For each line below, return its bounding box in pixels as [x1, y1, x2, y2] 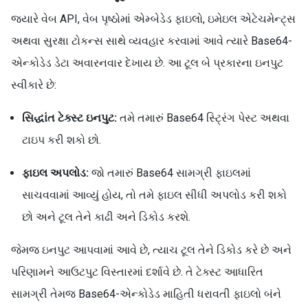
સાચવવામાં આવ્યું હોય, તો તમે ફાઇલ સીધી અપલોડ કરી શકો [22, 188, 287, 201]
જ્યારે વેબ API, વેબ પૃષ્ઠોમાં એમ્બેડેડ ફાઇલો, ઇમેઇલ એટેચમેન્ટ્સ [11, 12, 296, 25]
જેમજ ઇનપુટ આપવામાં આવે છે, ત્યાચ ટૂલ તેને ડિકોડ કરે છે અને [11, 243, 291, 256]
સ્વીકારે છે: [11, 78, 56, 91]
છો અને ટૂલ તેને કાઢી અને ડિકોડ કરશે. [22, 210, 190, 223]
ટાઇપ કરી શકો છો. [22, 133, 101, 146]
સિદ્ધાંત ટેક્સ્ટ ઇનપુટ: [22, 111, 117, 124]
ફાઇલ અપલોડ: [22, 166, 89, 179]
